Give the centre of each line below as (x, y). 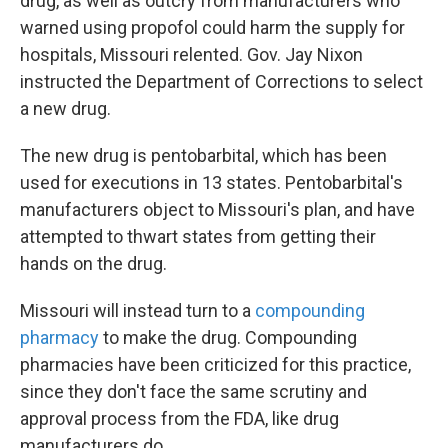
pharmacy (59, 337)
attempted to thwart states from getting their (198, 236)
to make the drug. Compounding (228, 337)
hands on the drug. (93, 263)
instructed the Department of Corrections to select (221, 81)
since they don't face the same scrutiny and (193, 391)
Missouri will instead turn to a (137, 310)
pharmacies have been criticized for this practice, (215, 364)
